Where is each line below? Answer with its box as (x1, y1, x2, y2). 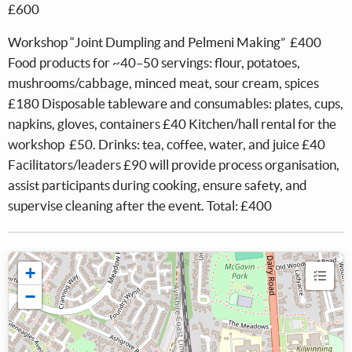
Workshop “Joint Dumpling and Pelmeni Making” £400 (8, 35, 321, 50)
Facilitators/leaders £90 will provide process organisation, (8, 157, 339, 173)
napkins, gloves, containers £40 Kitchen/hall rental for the (8, 116, 336, 132)
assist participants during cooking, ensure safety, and (8, 178, 307, 193)
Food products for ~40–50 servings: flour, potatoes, (8, 55, 300, 71)
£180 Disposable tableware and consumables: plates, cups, (8, 96, 343, 112)
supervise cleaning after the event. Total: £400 (8, 198, 272, 214)
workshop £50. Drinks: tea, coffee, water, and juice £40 (8, 137, 325, 152)
